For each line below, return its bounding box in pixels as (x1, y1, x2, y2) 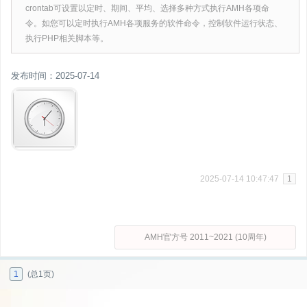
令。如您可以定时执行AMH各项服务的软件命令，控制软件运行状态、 (25, 19, 282, 28)
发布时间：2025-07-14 (11, 71, 99, 81)
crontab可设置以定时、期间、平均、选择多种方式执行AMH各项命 (25, 3, 269, 13)
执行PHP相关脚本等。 (25, 34, 108, 43)
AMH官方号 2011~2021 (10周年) (144, 232, 267, 242)
